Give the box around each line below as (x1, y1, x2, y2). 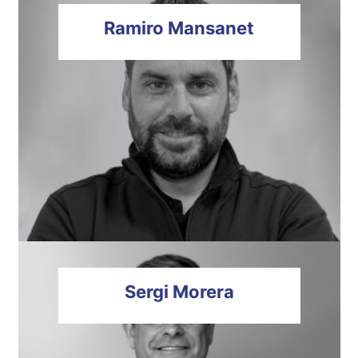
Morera (168, 281, 234, 302)
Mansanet (164, 18, 254, 38)
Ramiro (104, 18, 164, 38)
